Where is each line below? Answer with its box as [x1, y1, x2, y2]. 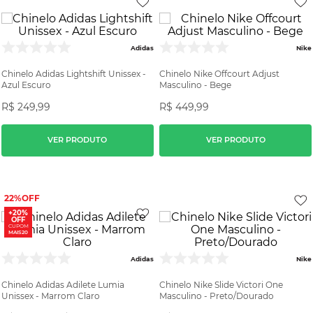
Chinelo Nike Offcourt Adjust [159, 68, 280, 79]
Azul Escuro [1, 79, 51, 90]
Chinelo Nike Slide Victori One [159, 279, 284, 290]
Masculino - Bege [159, 79, 232, 90]
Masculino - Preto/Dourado [159, 290, 275, 301]
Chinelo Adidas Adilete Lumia [1, 279, 124, 290]
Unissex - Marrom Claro [1, 290, 100, 301]
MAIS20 [8, 228, 28, 235]
